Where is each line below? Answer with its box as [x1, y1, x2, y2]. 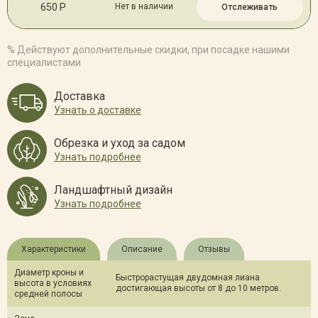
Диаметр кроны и [14, 267, 84, 278]
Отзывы [198, 243, 230, 254]
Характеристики [21, 243, 86, 254]
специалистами [7, 56, 81, 68]
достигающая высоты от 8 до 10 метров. [115, 283, 281, 294]
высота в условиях [14, 278, 92, 288]
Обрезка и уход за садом [54, 136, 185, 150]
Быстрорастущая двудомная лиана [115, 273, 260, 283]
